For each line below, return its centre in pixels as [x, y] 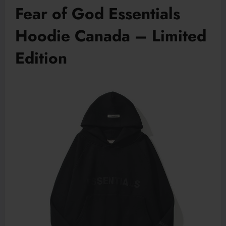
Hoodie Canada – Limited [111, 36]
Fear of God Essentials [98, 14]
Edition [41, 58]
